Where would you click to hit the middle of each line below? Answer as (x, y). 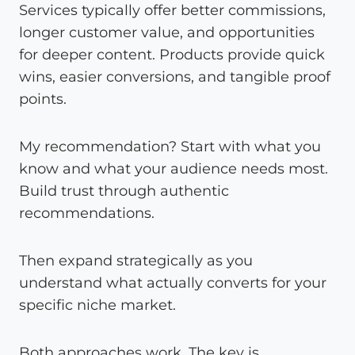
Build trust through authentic (124, 191)
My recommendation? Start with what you (170, 146)
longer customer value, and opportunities (167, 32)
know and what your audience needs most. (174, 168)
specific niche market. (97, 305)
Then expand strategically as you (136, 260)
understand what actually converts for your (173, 282)
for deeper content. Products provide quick (172, 54)
